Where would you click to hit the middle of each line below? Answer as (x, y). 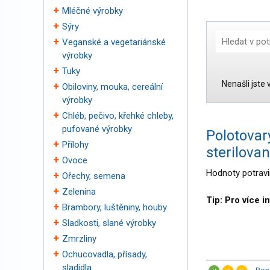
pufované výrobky (97, 129)
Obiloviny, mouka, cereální (112, 87)
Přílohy (75, 145)
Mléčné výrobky (93, 11)
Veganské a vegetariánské (114, 42)
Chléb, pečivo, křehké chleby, (118, 116)
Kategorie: (236, 93)
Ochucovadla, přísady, (105, 254)
